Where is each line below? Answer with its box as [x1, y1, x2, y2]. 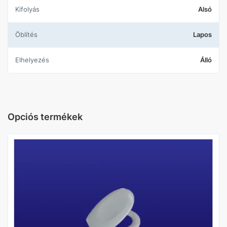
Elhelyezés [19, 56, 49, 64]
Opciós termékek [8, 111, 83, 122]
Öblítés [20, 30, 37, 39]
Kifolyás [19, 5, 40, 13]
